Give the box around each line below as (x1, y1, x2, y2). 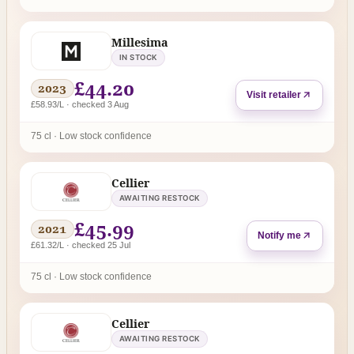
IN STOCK (119, 52, 158, 62)
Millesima (111, 34, 168, 50)
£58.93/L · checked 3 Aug (30, 100, 129, 110)
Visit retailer (247, 89, 302, 101)
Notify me (258, 230, 302, 242)
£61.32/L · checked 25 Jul (30, 240, 130, 250)
